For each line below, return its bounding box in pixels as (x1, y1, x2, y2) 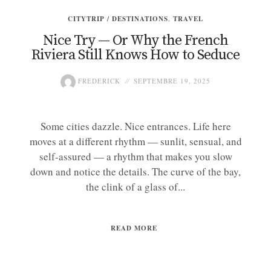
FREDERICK (76, 76, 120, 86)
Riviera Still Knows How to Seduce (31, 46, 240, 65)
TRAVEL (173, 14, 203, 24)
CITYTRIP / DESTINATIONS (68, 14, 168, 24)
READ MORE (111, 223, 157, 233)
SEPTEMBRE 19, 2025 (134, 76, 211, 86)
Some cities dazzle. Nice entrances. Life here (40, 119, 231, 134)
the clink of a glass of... (86, 180, 185, 194)
